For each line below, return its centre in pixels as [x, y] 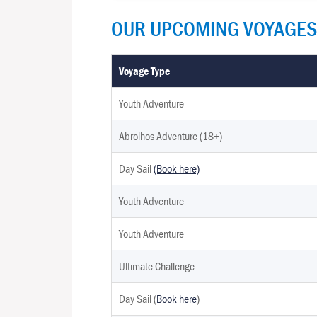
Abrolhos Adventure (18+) [171, 136]
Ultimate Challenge [157, 266]
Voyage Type [144, 71]
